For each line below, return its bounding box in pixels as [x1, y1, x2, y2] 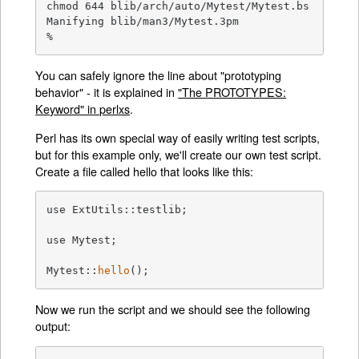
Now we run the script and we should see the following [35, 301, 311, 318]
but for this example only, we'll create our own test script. [35, 145, 322, 163]
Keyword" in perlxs [35, 100, 131, 118]
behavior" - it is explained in [35, 83, 179, 101]
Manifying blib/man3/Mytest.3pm [46, 14, 240, 27]
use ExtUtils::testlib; [46, 203, 188, 216]
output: [35, 317, 71, 335]
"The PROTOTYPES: [178, 83, 287, 101]
